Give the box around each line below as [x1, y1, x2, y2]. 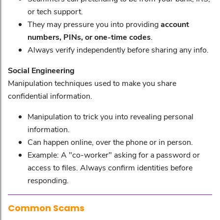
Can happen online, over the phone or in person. [27, 137, 193, 147]
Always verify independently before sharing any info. [27, 44, 209, 55]
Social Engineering [8, 65, 75, 75]
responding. [27, 175, 69, 185]
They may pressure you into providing [27, 19, 161, 29]
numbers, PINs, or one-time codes [27, 31, 151, 42]
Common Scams [8, 202, 84, 214]
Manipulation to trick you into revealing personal [27, 111, 193, 121]
